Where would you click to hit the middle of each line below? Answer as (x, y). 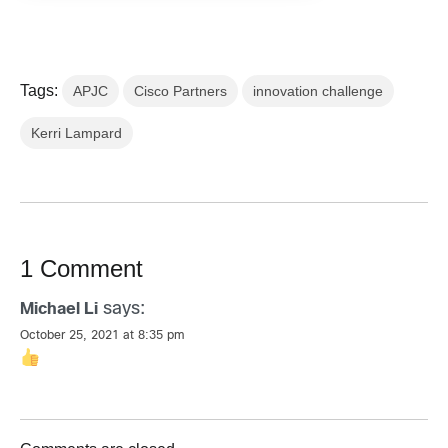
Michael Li (59, 310)
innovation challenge (318, 91)
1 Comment (81, 269)
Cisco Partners (180, 91)
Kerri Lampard (76, 133)
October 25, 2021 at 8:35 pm (102, 336)
